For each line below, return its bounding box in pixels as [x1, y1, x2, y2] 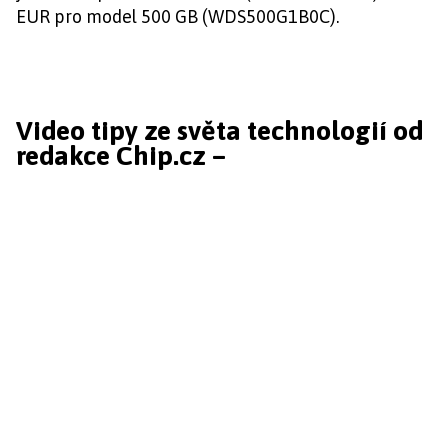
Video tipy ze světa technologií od [16, 115, 423, 147]
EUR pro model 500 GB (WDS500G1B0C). [16, 6, 339, 27]
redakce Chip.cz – [16, 140, 226, 172]
